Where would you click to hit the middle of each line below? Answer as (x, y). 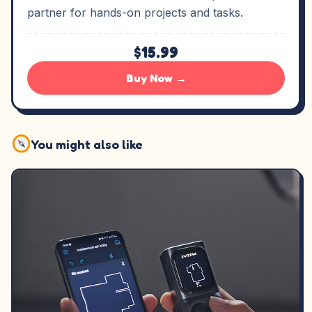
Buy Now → (156, 78)
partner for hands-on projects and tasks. (135, 13)
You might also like (87, 144)
